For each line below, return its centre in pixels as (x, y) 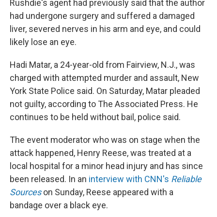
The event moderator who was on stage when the (105, 139)
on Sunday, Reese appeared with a (107, 192)
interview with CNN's (130, 179)
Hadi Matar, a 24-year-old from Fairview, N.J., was (102, 64)
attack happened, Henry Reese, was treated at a (101, 153)
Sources (25, 192)
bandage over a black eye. (59, 205)
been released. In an (49, 179)
